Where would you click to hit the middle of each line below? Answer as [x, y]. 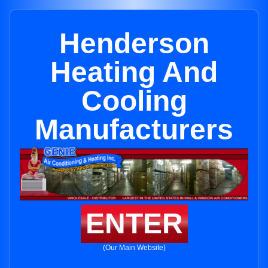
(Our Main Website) [134, 248]
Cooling [134, 101]
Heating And [134, 72]
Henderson [134, 43]
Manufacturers [134, 130]
